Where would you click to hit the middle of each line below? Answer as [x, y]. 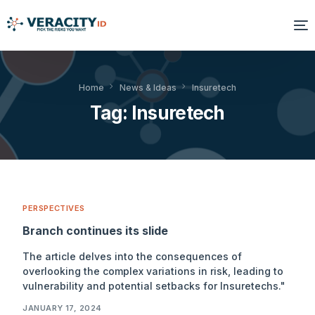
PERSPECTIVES [54, 208]
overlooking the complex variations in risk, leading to [153, 271]
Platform [34, 112]
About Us [35, 216]
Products [36, 147]
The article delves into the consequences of [133, 256]
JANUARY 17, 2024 [62, 308]
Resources [40, 181]
